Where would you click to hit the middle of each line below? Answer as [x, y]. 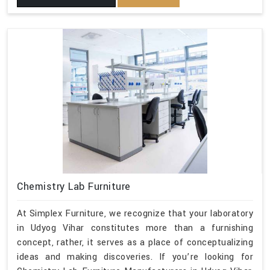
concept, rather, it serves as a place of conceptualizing [135, 242]
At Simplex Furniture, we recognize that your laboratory [135, 213]
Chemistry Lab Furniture [74, 186]
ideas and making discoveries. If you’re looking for [135, 257]
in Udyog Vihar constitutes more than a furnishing [135, 228]
